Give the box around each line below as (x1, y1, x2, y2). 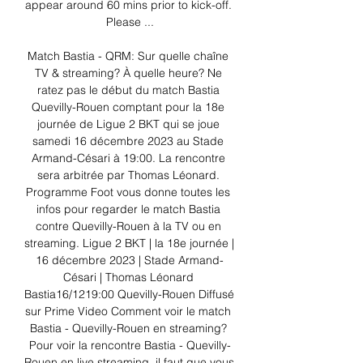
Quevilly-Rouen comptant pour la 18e (32, 100, 224, 115)
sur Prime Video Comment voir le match (25, 304, 231, 319)
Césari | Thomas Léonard (62, 270, 194, 285)
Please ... (105, 15, 154, 30)
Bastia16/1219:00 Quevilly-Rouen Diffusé (24, 287, 234, 302)
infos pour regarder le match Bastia (36, 202, 220, 217)
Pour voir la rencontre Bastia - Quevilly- (28, 338, 231, 353)
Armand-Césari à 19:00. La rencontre (31, 151, 225, 166)
